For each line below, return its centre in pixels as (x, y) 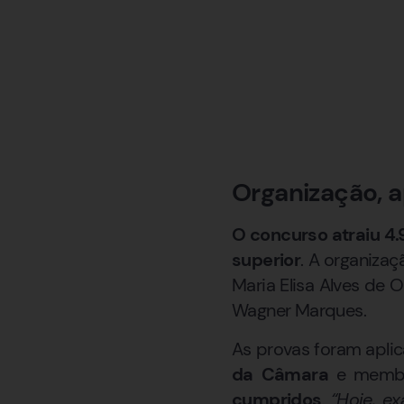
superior (266, 260)
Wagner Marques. (299, 311)
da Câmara (280, 374)
